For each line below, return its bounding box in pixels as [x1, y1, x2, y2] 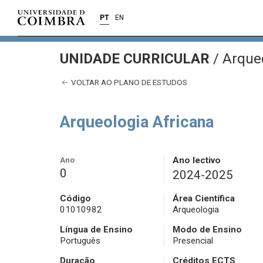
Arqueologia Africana [60, 113, 214, 132]
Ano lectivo [172, 155, 221, 166]
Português [60, 235, 100, 247]
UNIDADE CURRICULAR [60, 50, 213, 67]
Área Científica [172, 193, 235, 204]
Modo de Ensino [172, 224, 242, 235]
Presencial [172, 235, 213, 247]
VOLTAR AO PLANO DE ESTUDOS [69, 77, 187, 87]
